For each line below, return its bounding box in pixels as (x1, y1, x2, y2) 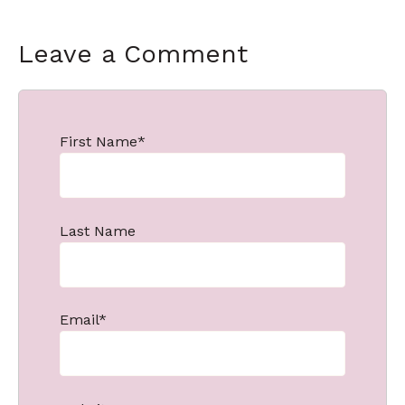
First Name (60, 132, 137, 150)
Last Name (60, 221, 136, 240)
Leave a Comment (18, 39, 248, 70)
